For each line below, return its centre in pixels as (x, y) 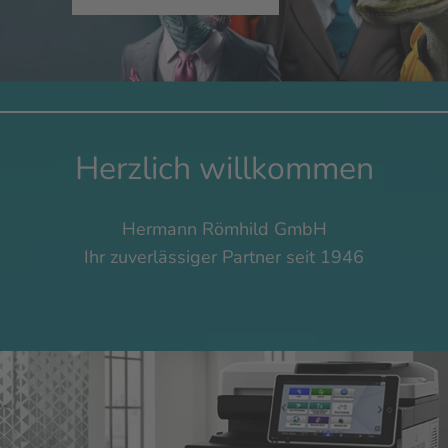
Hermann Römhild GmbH (224, 229)
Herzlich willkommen (224, 169)
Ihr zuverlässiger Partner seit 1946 (224, 257)
